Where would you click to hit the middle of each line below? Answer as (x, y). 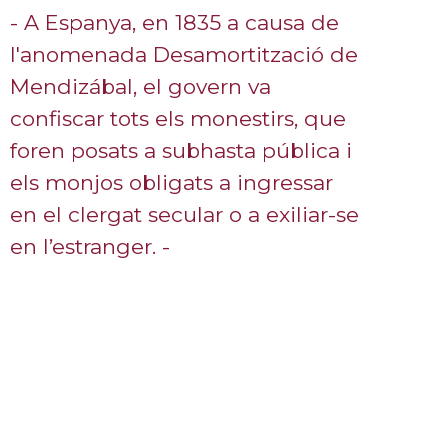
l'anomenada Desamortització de (184, 54)
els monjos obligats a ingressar (171, 182)
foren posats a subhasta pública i (181, 150)
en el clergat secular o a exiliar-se (184, 214)
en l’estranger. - (90, 246)
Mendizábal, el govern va (140, 86)
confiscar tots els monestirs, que (178, 118)
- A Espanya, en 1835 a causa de (174, 22)
